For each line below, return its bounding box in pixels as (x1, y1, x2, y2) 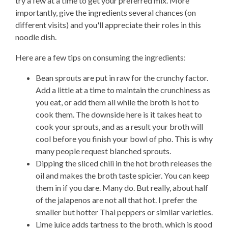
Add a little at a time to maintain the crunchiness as (36, 85, 210, 95)
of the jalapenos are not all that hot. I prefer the (36, 195, 197, 205)
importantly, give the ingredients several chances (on (15, 8, 196, 17)
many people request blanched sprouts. (36, 146, 171, 156)
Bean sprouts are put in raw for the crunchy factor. (36, 73, 208, 82)
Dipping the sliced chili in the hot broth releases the (36, 158, 212, 168)
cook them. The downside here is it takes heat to (36, 109, 202, 119)
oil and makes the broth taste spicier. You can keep (36, 170, 210, 180)
